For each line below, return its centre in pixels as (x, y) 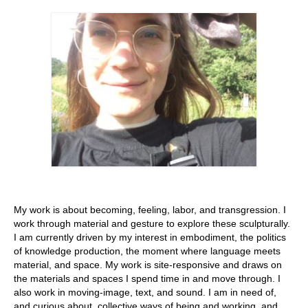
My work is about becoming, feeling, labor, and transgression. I (150, 210)
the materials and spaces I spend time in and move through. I (147, 278)
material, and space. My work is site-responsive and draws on (148, 265)
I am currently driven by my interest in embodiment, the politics (150, 237)
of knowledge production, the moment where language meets (147, 251)
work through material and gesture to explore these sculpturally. (152, 223)
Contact (50, 77)
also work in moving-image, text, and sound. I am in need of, (145, 292)
